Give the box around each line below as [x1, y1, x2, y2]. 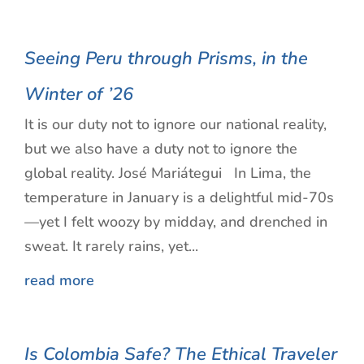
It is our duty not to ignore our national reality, [24, 114, 327, 134]
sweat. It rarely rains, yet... [24, 236, 198, 256]
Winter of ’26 [24, 81, 133, 106]
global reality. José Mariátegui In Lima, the [24, 162, 311, 183]
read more [24, 270, 94, 290]
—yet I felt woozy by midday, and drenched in [24, 211, 327, 232]
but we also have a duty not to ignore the [24, 138, 297, 158]
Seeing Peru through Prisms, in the [24, 45, 308, 71]
